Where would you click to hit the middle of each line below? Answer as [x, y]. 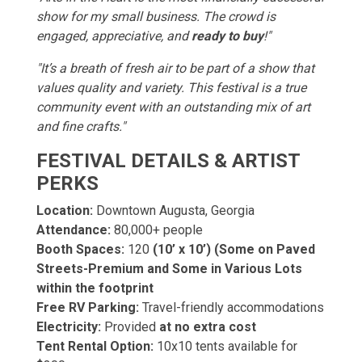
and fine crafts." [81, 126]
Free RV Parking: [88, 307]
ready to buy [227, 36]
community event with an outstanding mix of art [173, 107]
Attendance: [74, 230]
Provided [130, 327]
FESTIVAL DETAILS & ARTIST [168, 161]
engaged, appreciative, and [114, 36]
